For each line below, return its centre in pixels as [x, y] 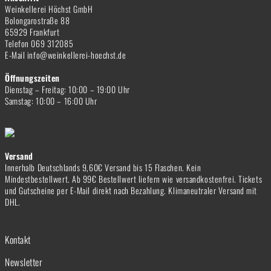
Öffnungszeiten [32, 77]
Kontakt [18, 239]
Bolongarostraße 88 [38, 20]
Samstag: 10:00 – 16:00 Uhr [51, 100]
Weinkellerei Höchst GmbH [49, 8]
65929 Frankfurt [32, 31]
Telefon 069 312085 [39, 43]
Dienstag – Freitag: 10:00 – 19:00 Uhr [67, 89]
